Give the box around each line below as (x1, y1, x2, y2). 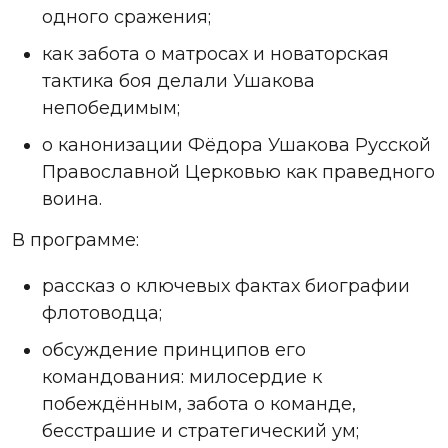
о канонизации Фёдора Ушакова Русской (42, 134, 431, 157)
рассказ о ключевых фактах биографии (42, 275, 410, 298)
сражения (114, 6, 208, 29)
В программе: (12, 229, 139, 252)
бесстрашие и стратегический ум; (42, 420, 359, 443)
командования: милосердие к (42, 366, 322, 389)
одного (42, 6, 109, 29)
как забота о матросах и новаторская (42, 43, 389, 66)
